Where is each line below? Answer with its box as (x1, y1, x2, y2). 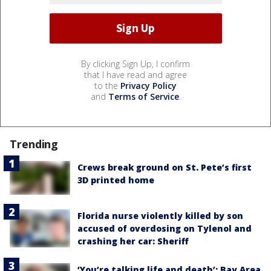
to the (94, 79, 120, 91)
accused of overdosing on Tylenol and (77, 223, 252, 235)
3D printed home (77, 174, 154, 186)
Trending (10, 136, 59, 151)
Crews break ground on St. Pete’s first (77, 161, 252, 173)
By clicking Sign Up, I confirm (81, 57, 190, 70)
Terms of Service (108, 90, 179, 102)
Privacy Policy (120, 79, 177, 91)
